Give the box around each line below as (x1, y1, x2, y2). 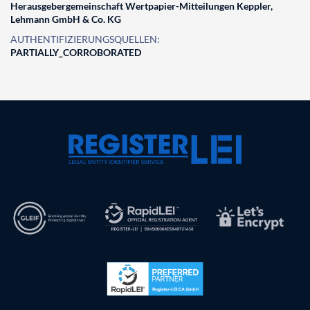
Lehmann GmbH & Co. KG (10, 13, 121, 25)
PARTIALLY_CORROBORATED (10, 46, 141, 58)
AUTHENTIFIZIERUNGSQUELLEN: (10, 33, 160, 45)
